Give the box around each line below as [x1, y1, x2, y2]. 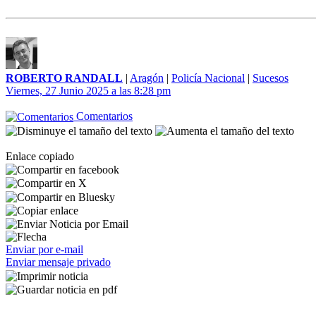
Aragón [130, 72, 164, 84]
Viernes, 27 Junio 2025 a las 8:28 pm [6, 85, 171, 97]
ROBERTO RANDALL [6, 72, 123, 84]
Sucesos [253, 72, 288, 84]
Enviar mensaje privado [6, 256, 111, 269]
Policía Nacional [171, 72, 245, 84]
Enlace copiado [6, 150, 74, 162]
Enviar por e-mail [6, 243, 83, 256]
